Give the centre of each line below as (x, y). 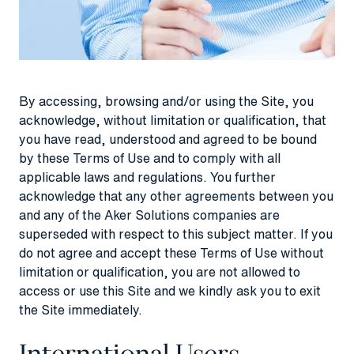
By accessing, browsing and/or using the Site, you (166, 101)
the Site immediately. (81, 309)
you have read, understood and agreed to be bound (168, 139)
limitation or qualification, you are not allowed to (160, 271)
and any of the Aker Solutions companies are (149, 215)
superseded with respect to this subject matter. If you (176, 233)
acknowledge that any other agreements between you (176, 196)
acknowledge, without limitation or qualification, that (173, 120)
